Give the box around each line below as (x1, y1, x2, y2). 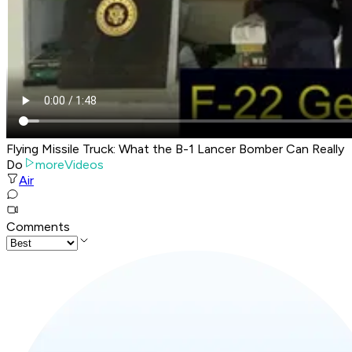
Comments (6, 219, 70, 235)
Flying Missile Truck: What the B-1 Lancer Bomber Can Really (6, 141, 344, 157)
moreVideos (35, 157, 104, 173)
